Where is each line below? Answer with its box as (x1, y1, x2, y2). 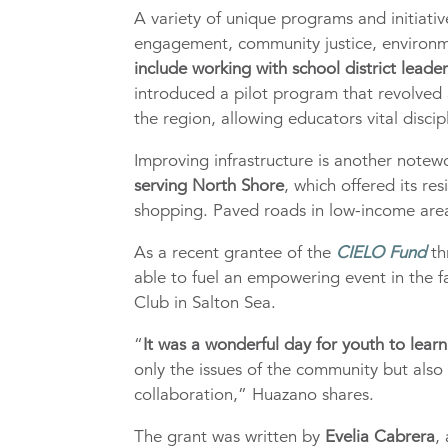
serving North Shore (134, 175, 285, 197)
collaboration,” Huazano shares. (134, 384, 375, 406)
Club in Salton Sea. (134, 292, 277, 314)
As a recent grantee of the (134, 242, 337, 264)
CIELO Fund (336, 242, 427, 264)
